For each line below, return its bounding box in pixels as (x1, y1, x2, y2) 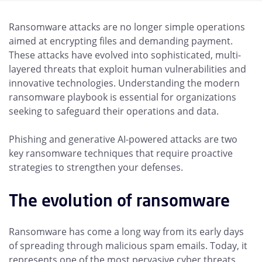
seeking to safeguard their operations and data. (9, 105, 219, 118)
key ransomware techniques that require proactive (9, 147, 233, 160)
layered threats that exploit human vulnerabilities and (9, 63, 246, 75)
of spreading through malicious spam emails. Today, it (9, 239, 247, 252)
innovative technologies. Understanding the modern (9, 77, 240, 89)
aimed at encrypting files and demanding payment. (9, 35, 233, 47)
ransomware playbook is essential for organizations (9, 91, 236, 104)
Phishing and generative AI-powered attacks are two (9, 133, 237, 146)
